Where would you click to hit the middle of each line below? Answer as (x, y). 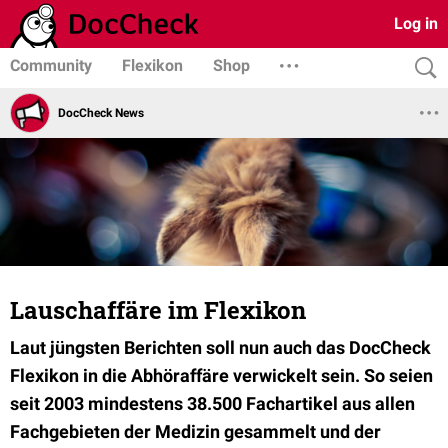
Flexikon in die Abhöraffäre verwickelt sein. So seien (221, 375)
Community (51, 65)
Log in (416, 23)
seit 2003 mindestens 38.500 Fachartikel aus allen (212, 403)
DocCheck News (101, 112)
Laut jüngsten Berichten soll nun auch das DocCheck (220, 347)
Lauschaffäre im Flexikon (158, 310)
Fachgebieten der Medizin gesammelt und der (195, 431)
